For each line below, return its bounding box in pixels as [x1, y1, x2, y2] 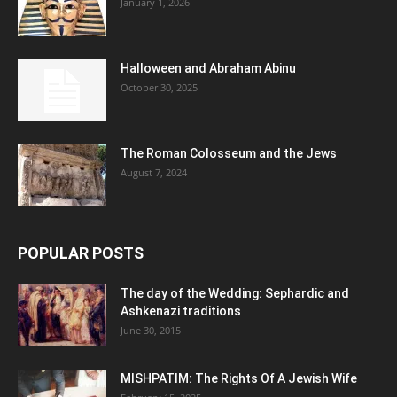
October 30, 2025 [121, 81, 198, 94]
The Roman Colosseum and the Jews [121, 146, 337, 160]
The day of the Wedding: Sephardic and [121, 286, 349, 300]
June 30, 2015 [121, 323, 181, 337]
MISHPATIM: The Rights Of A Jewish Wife [121, 371, 357, 385]
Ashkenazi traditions [121, 304, 241, 318]
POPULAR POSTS [18, 244, 144, 262]
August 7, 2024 [121, 166, 187, 179]
